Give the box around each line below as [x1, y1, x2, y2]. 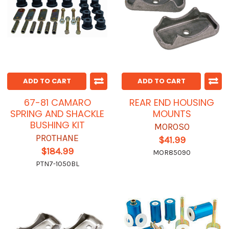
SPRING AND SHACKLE [10, 107, 104, 121]
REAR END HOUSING [129, 96, 214, 109]
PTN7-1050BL [35, 159, 79, 169]
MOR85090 [153, 148, 191, 157]
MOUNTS [152, 107, 191, 121]
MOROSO [154, 121, 190, 133]
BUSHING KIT [30, 119, 85, 132]
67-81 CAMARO [24, 96, 91, 109]
